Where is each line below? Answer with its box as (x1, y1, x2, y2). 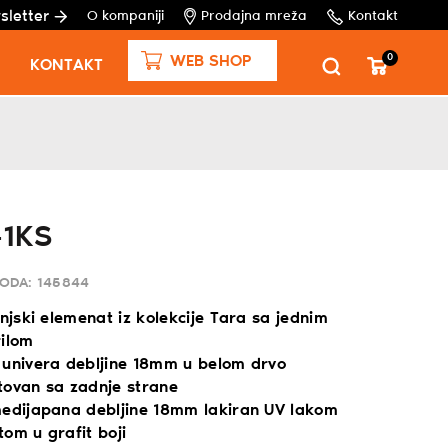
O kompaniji (87, 9, 164, 24)
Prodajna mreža (201, 9, 307, 24)
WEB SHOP (169, 53, 251, 70)
